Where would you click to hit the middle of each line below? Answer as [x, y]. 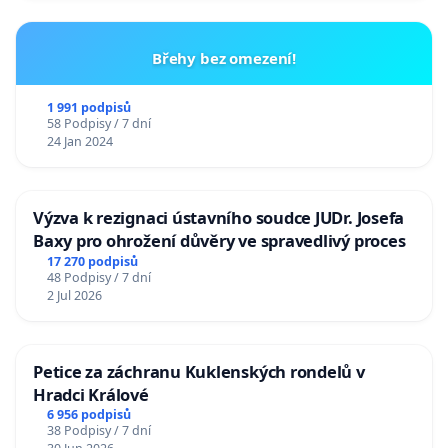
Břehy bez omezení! [224, 57]
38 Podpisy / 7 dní [98, 431]
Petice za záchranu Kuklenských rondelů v [199, 371]
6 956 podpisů [88, 415]
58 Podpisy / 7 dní [98, 123]
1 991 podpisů [88, 107]
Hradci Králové [91, 394]
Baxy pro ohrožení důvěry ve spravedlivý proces [219, 240]
